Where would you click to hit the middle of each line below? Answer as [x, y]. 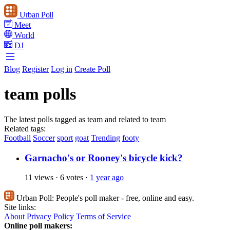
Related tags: [25, 128]
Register [35, 69]
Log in [62, 69]
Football [17, 138]
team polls [40, 94]
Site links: [20, 207]
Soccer [44, 138]
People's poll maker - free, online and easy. [124, 198]
